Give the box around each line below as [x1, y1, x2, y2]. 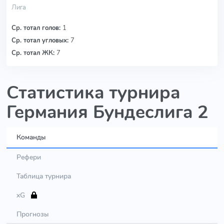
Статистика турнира [6, 80, 180, 105]
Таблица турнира [16, 170, 71, 181]
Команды [16, 131, 45, 142]
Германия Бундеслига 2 [6, 99, 208, 124]
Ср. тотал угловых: [11, 35, 70, 45]
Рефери [16, 151, 41, 162]
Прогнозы [16, 208, 48, 219]
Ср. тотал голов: [11, 23, 62, 32]
